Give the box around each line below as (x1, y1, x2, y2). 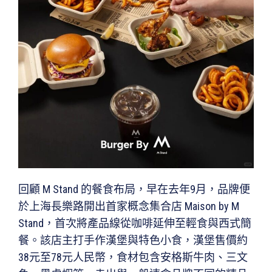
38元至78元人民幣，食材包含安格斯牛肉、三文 (18, 250, 248, 263)
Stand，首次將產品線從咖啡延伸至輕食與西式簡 (18, 216, 251, 229)
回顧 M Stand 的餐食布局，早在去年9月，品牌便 (18, 182, 250, 195)
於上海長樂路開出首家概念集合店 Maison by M (18, 199, 239, 212)
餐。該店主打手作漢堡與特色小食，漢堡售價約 (18, 233, 248, 246)
